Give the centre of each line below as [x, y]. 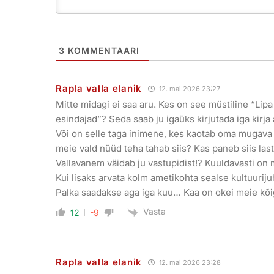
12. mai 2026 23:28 [189, 262]
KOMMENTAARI [102, 51]
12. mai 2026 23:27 [188, 89]
